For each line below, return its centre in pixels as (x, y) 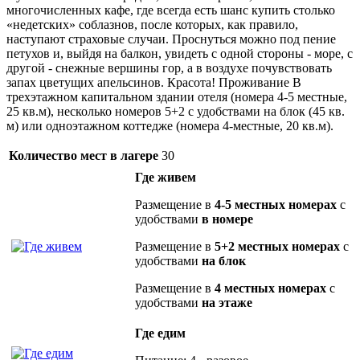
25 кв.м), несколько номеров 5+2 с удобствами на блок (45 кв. (176, 111)
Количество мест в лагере (84, 155)
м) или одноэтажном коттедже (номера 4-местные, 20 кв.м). (170, 125)
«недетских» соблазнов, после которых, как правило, (152, 24)
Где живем (166, 177)
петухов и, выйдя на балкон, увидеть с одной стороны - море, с (180, 53)
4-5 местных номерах (276, 204)
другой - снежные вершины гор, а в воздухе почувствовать (169, 67)
